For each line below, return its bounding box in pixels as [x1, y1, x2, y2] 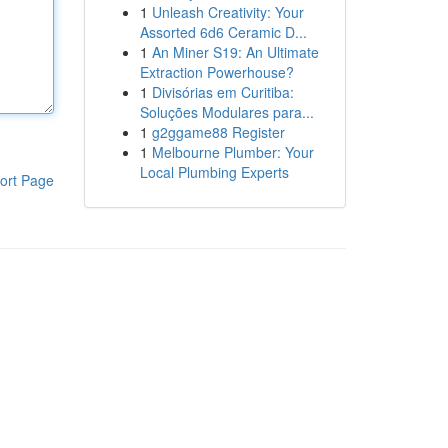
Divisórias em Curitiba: [151, 82, 294, 102]
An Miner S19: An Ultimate [151, 42, 319, 62]
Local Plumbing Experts [139, 162, 289, 182]
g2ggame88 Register [151, 122, 285, 142]
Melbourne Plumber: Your [151, 142, 314, 162]
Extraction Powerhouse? [139, 62, 294, 82]
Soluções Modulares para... [139, 102, 314, 122]
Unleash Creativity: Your [151, 2, 304, 22]
